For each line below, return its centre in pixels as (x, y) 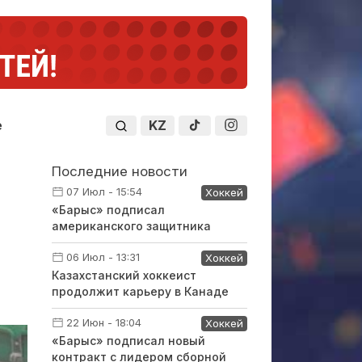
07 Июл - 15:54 (104, 192)
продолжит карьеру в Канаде (140, 291)
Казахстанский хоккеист (124, 275)
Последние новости (119, 171)
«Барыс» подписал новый (128, 341)
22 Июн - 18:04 (103, 322)
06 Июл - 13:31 (103, 257)
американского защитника (131, 226)
